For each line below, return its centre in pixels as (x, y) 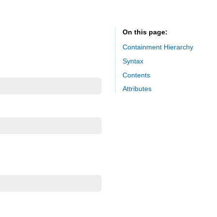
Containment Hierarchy (158, 47)
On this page (144, 32)
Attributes (137, 89)
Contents (136, 75)
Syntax (133, 61)
